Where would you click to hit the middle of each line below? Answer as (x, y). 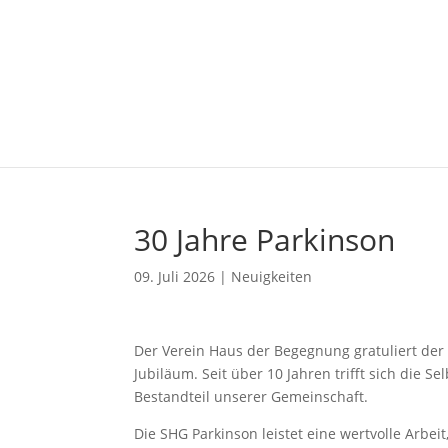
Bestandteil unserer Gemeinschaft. (251, 396)
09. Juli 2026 (175, 276)
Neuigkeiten (272, 276)
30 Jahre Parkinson (265, 239)
